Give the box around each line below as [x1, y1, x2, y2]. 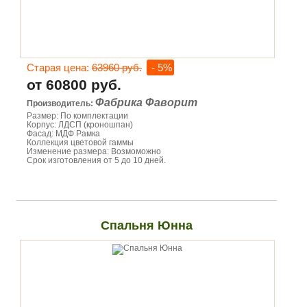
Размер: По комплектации [27, 111, 128, 121]
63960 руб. [92, 62, 142, 73]
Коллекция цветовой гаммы [27, 138, 134, 147]
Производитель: [27, 99, 95, 108]
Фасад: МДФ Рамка [27, 129, 100, 138]
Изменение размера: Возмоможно [27, 147, 161, 156]
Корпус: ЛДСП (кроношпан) [27, 120, 133, 130]
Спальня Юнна [100, 219, 193, 232]
